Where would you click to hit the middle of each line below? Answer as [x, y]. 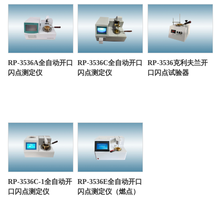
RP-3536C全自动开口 [110, 63]
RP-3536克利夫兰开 [177, 63]
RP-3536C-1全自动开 [40, 182]
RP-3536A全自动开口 [40, 63]
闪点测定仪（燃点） [109, 191]
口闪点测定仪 [28, 191]
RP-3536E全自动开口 [110, 182]
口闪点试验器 [168, 73]
